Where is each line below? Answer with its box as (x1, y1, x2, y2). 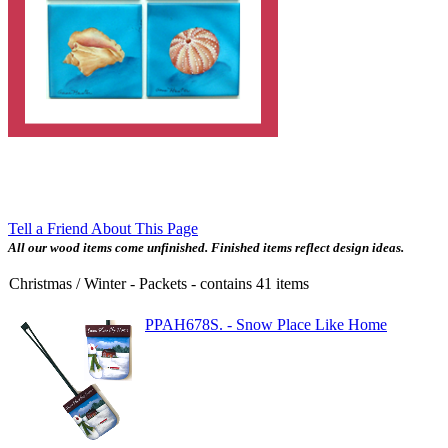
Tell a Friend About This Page (8, 220, 198, 237)
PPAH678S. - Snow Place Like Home (145, 316, 387, 333)
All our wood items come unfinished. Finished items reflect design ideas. (8, 240, 404, 255)
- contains (191, 275, 256, 292)
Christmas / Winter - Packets (9, 275, 187, 292)
